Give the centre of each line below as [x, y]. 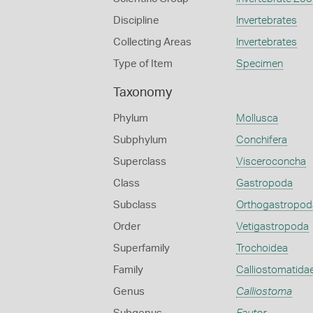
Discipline [136, 21]
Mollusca [257, 118]
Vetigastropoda [272, 227]
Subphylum [140, 140]
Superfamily [141, 248]
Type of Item [143, 64]
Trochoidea [262, 248]
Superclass [140, 162]
